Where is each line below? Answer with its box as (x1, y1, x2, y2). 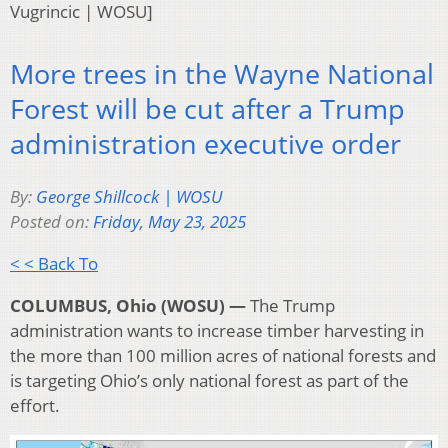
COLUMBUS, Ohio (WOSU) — (10, 293, 246, 317)
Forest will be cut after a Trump (10, 90, 405, 128)
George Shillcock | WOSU (36, 184, 222, 208)
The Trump (246, 293, 335, 317)
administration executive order (10, 125, 401, 163)
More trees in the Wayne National (10, 55, 434, 93)
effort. (10, 393, 60, 417)
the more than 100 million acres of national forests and (10, 343, 436, 367)
